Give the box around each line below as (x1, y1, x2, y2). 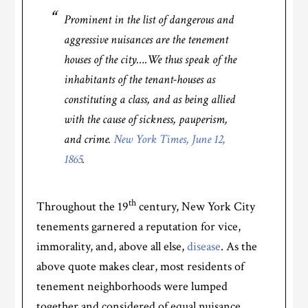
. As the (221, 239, 258, 254)
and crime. (64, 131, 114, 147)
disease (187, 239, 221, 254)
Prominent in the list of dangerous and (64, 12, 234, 27)
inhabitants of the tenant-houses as (64, 71, 216, 87)
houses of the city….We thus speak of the (64, 52, 237, 67)
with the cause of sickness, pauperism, (64, 111, 228, 127)
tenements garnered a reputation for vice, (36, 219, 241, 234)
